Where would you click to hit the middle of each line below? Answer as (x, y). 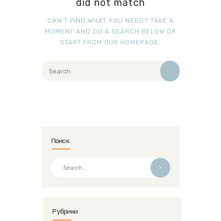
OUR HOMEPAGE (131, 42)
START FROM (82, 42)
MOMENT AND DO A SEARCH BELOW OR (110, 32)
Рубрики (65, 211)
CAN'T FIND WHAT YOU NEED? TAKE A (110, 21)
